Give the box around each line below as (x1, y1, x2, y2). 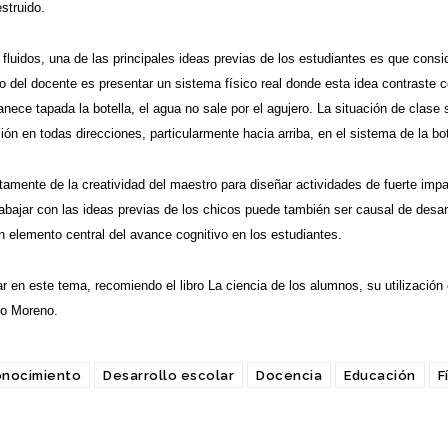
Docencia (256, 367, 322, 383)
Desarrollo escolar (103, 367, 234, 383)
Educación (344, 367, 416, 383)
